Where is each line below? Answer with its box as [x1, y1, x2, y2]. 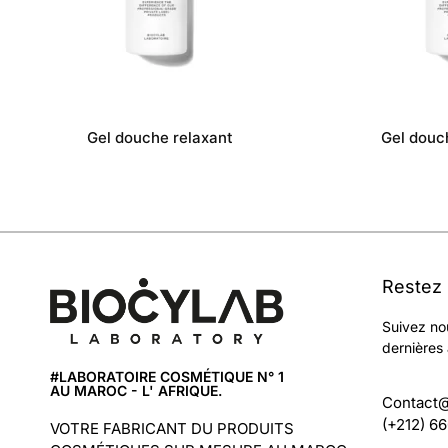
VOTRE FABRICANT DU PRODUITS [50, 418, 294, 438]
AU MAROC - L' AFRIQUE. [50, 381, 222, 399]
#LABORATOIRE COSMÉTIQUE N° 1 [50, 367, 284, 385]
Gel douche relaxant [87, 128, 233, 147]
